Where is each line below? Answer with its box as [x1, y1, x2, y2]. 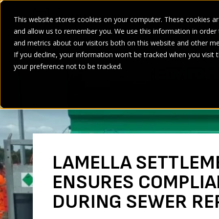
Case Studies [56, 56, 94, 63]
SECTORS [33, 36, 66, 45]
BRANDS [152, 36, 181, 45]
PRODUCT [118, 36, 152, 45]
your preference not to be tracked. [14, 62, 122, 71]
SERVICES [75, 36, 109, 45]
